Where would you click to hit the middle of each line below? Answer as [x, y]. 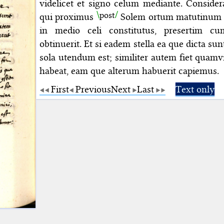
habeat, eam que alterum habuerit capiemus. [129, 70]
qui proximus [68, 16]
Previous [93, 89]
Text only [195, 89]
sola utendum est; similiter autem [109, 57]
